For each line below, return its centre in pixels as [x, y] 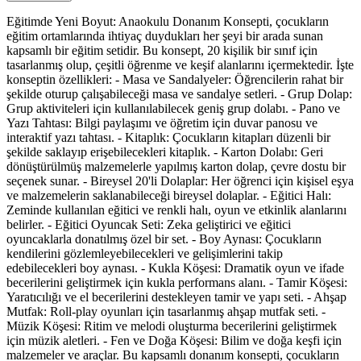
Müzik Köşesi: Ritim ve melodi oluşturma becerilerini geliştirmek [172, 326]
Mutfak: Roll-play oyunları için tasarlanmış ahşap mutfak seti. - [166, 312]
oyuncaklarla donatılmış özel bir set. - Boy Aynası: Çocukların [164, 239]
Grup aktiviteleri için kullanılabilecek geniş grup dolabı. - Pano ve [173, 109]
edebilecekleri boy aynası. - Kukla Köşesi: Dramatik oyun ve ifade [175, 268]
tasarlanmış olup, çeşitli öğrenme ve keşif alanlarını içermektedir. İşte [180, 65]
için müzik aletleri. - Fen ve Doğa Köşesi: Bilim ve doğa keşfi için [174, 341]
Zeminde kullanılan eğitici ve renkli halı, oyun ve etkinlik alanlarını [176, 210]
